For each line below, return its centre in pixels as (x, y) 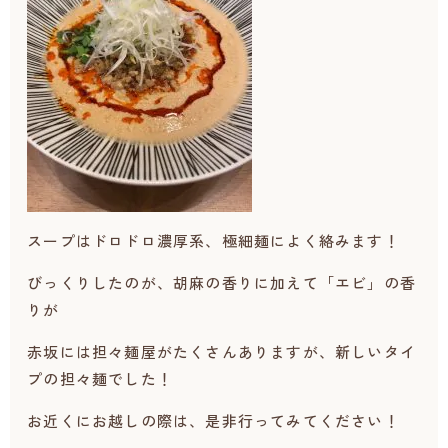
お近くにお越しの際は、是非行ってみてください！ (213, 420)
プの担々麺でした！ (100, 378)
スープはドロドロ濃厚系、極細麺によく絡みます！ (213, 240)
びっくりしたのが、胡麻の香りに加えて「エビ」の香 (221, 282)
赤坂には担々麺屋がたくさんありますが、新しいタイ (221, 351)
